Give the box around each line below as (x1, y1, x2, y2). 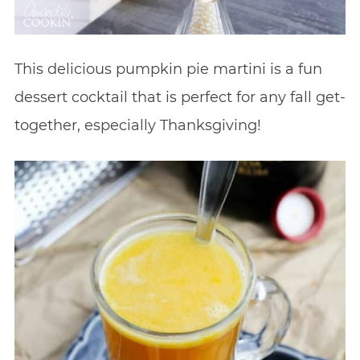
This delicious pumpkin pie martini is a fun (14, 60, 322, 79)
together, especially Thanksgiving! (14, 117, 261, 135)
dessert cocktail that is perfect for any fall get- (14, 88, 346, 107)
